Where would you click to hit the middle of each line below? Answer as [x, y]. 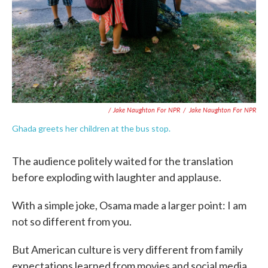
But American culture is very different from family [127, 249]
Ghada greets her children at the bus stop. [91, 128]
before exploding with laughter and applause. [117, 177]
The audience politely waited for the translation [123, 161]
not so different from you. [72, 221]
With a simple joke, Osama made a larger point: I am [129, 205]
